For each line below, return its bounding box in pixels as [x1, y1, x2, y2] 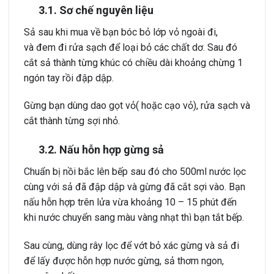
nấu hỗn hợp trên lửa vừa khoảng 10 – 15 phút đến [24, 196, 237, 209]
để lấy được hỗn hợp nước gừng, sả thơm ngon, [24, 254, 224, 267]
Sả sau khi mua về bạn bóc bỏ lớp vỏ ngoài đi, [24, 26, 218, 38]
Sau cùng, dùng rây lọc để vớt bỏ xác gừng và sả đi [24, 239, 239, 251]
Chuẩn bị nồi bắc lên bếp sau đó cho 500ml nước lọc [24, 166, 246, 178]
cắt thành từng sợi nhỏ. [24, 115, 120, 127]
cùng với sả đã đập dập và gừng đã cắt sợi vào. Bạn [24, 181, 245, 193]
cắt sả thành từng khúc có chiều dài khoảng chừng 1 [24, 56, 243, 68]
